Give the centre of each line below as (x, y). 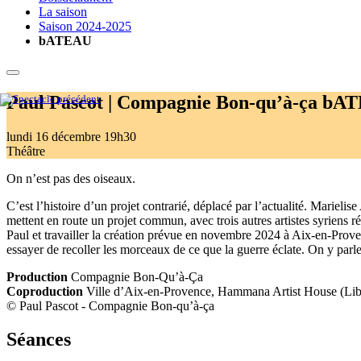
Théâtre (26, 151)
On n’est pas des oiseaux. (71, 178)
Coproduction (45, 291)
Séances (39, 340)
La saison (63, 11)
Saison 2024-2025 (85, 26)
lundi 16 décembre (54, 136)
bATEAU (65, 40)
